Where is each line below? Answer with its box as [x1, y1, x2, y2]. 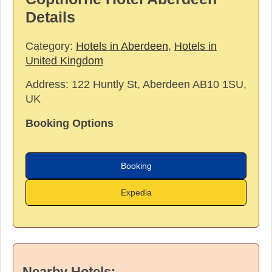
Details [25, 8, 75, 25]
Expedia [120, 187, 152, 197]
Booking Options [25, 117, 114, 129]
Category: [25, 39, 76, 52]
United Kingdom [25, 54, 103, 67]
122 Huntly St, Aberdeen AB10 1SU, [72, 78, 246, 90]
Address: [25, 78, 72, 90]
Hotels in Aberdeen [76, 39, 168, 52]
